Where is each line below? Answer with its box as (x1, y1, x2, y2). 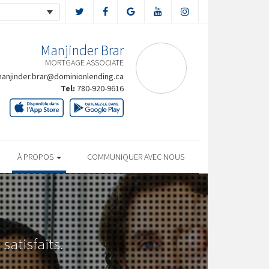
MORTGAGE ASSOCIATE (45, 57, 124, 68)
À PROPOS (17, 151, 55, 162)
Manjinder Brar (41, 41, 124, 59)
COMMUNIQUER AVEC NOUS (87, 151, 184, 162)
